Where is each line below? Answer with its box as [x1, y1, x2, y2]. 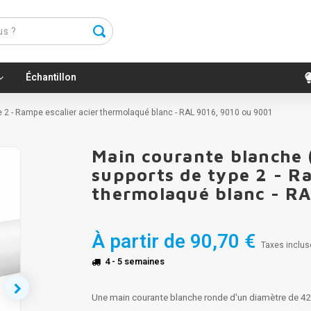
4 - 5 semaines [105, 255, 165, 268]
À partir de [92, 228, 185, 256]
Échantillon [26, 70, 76, 85]
